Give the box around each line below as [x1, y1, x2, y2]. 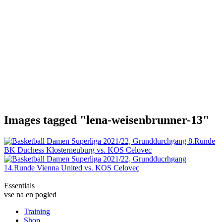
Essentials [4, 181, 35, 190]
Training [24, 207, 50, 216]
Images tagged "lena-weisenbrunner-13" [4, 113, 209, 127]
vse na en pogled [4, 190, 56, 199]
